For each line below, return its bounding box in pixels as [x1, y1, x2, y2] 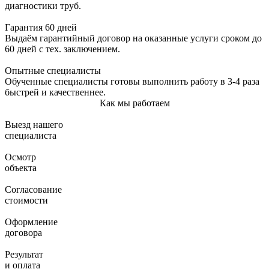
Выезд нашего [5, 119, 63, 130]
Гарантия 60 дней [5, 22, 77, 32]
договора [5, 227, 42, 238]
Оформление [5, 216, 58, 227]
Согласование [5, 184, 62, 195]
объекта [5, 162, 37, 173]
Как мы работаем [99, 97, 170, 108]
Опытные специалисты [5, 65, 101, 76]
